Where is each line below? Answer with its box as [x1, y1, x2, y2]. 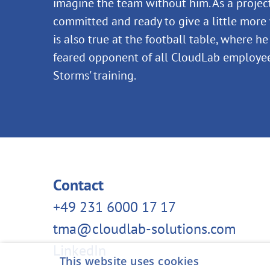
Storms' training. [53, 67, 136, 83]
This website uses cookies [59, 254, 199, 268]
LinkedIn [53, 241, 107, 260]
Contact [53, 175, 104, 195]
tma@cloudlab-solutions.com [53, 219, 236, 238]
